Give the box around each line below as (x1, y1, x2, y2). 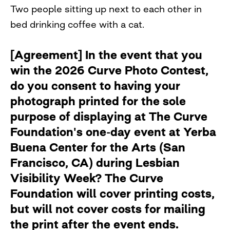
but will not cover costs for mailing (10, 201, 205, 216)
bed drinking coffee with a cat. (10, 18, 144, 30)
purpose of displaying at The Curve (10, 109, 207, 124)
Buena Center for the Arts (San (10, 140, 185, 155)
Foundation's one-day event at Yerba (10, 124, 216, 139)
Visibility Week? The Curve (10, 170, 163, 185)
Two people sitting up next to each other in (10, 3, 202, 14)
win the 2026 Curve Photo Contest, (10, 63, 208, 78)
